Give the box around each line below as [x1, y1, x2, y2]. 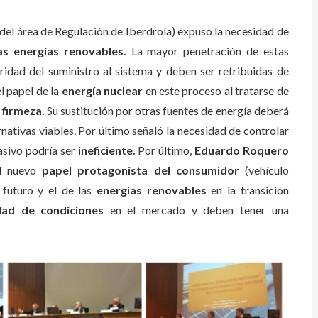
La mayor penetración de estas [126, 44, 289, 57]
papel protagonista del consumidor [42, 163, 245, 177]
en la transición [206, 183, 289, 197]
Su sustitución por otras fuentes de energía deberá [44, 104, 289, 117]
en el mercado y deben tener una [104, 203, 289, 216]
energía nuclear [61, 84, 143, 97]
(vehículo [244, 163, 289, 177]
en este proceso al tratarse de [143, 84, 289, 97]
